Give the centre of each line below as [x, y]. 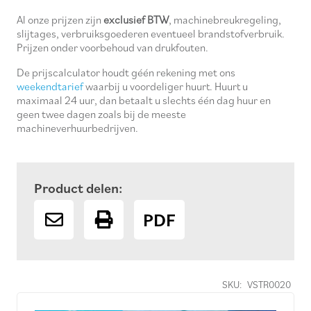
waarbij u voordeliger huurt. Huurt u [166, 86]
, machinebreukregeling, [225, 20]
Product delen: [78, 188]
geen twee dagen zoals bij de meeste [101, 114]
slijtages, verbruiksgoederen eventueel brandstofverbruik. [151, 34]
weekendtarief [50, 86]
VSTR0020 [269, 284]
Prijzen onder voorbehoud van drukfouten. [112, 48]
